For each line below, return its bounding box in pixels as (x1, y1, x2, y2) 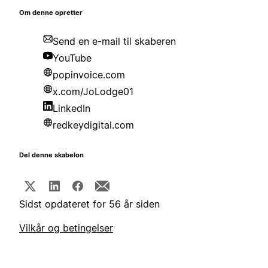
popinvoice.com (53, 69, 125, 81)
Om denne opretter (19, 9, 83, 17)
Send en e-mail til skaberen (53, 35, 176, 48)
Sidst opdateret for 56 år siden (19, 198, 160, 211)
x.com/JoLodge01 (53, 86, 133, 98)
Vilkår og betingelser (19, 222, 113, 234)
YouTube (53, 52, 92, 65)
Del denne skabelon (19, 151, 84, 160)
